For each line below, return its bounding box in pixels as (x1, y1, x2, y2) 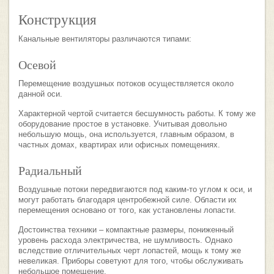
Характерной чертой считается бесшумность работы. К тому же (18, 109, 256, 118)
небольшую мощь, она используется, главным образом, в (18, 130, 234, 139)
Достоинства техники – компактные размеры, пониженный (18, 226, 234, 234)
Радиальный (18, 162, 82, 179)
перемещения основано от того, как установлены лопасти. (18, 206, 236, 215)
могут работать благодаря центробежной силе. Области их (18, 196, 237, 204)
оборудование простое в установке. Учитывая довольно (18, 120, 227, 128)
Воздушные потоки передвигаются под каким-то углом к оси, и (18, 185, 252, 194)
